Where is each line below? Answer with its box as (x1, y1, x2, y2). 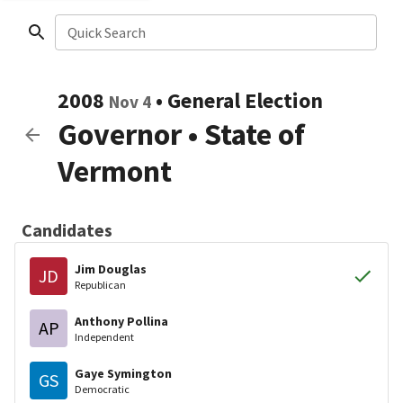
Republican (75, 277, 126, 291)
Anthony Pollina (75, 312, 168, 329)
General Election (167, 86, 323, 114)
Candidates (22, 219, 112, 241)
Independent (75, 329, 134, 344)
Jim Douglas (75, 260, 147, 277)
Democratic (75, 381, 130, 396)
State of (204, 115, 305, 153)
